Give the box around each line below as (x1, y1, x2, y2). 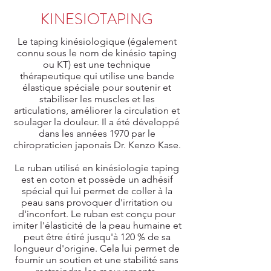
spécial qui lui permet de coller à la (21, 185, 172, 197)
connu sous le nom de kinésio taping (17, 47, 177, 59)
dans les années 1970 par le (38, 128, 155, 139)
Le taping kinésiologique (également (17, 36, 177, 47)
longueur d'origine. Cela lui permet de (14, 243, 180, 254)
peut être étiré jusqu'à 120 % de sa (23, 231, 171, 243)
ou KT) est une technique (43, 59, 151, 70)
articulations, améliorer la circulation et (14, 105, 180, 116)
